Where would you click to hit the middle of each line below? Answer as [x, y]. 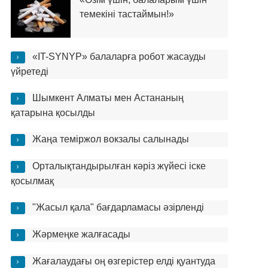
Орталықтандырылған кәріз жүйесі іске [119, 166]
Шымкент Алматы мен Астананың [108, 98]
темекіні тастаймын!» [127, 14]
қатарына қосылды [53, 113]
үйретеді [29, 71]
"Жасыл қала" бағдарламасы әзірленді [118, 207]
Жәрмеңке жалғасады [81, 234]
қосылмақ [32, 181]
